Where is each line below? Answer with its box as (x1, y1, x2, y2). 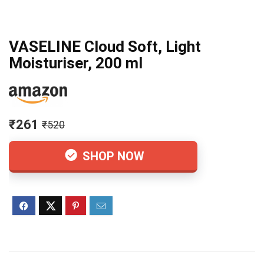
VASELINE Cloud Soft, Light (9, 38, 201, 55)
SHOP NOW (80, 149, 144, 164)
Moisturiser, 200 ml (9, 54, 143, 72)
